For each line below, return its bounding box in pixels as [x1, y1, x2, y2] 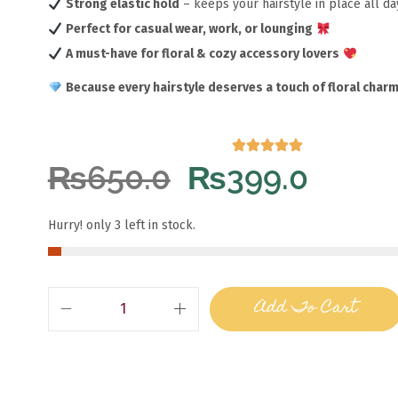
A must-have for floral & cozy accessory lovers [65, 46, 339, 62]
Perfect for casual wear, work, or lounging [65, 21, 313, 37]
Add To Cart [254, 292, 357, 324]
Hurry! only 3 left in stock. [47, 217, 195, 233]
